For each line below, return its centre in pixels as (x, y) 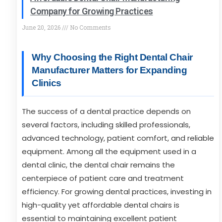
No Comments (90, 27)
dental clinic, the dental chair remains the (98, 165)
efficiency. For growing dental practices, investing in (117, 192)
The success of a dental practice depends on (106, 111)
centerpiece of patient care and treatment (103, 178)
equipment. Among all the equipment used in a (109, 151)
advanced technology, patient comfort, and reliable (118, 138)
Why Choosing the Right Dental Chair (112, 57)
